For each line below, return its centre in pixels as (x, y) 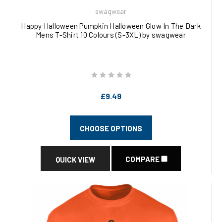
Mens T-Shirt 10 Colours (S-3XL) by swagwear (111, 35)
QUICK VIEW (75, 160)
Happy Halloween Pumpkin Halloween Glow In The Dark (111, 26)
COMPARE (143, 159)
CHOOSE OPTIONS (111, 128)
